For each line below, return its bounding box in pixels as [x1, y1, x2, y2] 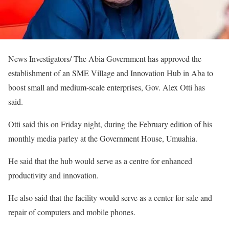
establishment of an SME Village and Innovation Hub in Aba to [8, 67, 213, 78]
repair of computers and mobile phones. [8, 206, 135, 217]
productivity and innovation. [8, 169, 99, 180]
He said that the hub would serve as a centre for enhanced [8, 155, 192, 166]
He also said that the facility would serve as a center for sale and [8, 192, 212, 203]
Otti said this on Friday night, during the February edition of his [8, 118, 212, 129]
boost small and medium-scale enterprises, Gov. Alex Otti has [8, 81, 205, 93]
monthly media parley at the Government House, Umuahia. [8, 132, 197, 144]
